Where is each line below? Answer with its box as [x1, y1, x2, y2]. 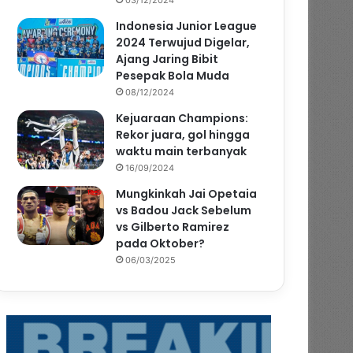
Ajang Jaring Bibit [116, 50, 219, 67]
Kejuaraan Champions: [116, 110, 249, 126]
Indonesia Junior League [116, 17, 258, 34]
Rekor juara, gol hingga [116, 126, 251, 143]
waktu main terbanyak [116, 143, 247, 159]
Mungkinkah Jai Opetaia [116, 185, 258, 202]
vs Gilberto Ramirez [116, 218, 230, 235]
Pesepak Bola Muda [116, 67, 230, 84]
